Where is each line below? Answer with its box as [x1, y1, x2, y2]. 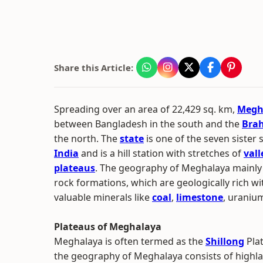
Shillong [205, 235, 244, 248]
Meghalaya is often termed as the [54, 235, 205, 248]
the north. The [54, 132, 120, 145]
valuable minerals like [54, 191, 150, 204]
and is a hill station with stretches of [79, 147, 244, 160]
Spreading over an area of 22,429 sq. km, [54, 103, 237, 116]
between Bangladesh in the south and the [54, 117, 242, 130]
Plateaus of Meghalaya [54, 220, 161, 233]
